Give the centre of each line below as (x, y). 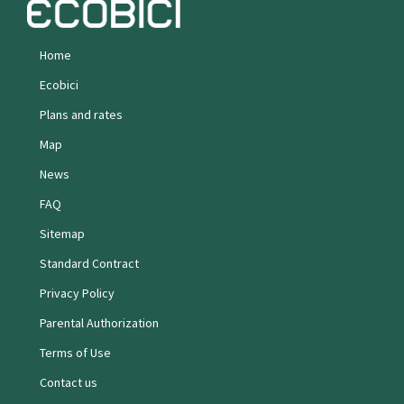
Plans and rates (81, 114)
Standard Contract (89, 263)
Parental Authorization (99, 322)
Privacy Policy (77, 293)
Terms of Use (75, 352)
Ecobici (59, 84)
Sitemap (62, 233)
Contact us (69, 382)
